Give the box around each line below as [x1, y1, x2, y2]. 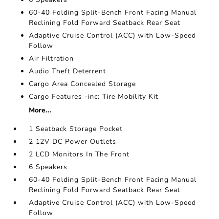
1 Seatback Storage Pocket [29, 124, 123, 133]
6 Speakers [29, 162, 68, 172]
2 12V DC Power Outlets [29, 137, 117, 146]
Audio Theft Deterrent [29, 66, 107, 76]
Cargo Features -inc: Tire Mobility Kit [29, 92, 159, 101]
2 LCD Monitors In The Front [29, 150, 130, 159]
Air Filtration [29, 54, 74, 63]
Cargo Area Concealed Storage [29, 79, 136, 88]
